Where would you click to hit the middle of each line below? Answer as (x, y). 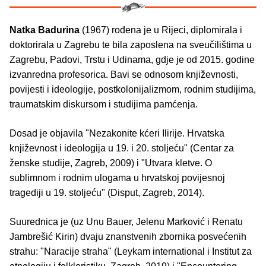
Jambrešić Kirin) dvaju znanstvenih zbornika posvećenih (128, 236)
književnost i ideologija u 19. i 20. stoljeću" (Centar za (122, 148)
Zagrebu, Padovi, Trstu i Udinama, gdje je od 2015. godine (132, 59)
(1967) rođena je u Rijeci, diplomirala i (161, 30)
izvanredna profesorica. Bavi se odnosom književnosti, (124, 74)
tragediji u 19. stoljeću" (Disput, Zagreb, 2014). (107, 192)
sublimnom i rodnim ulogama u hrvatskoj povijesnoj (117, 178)
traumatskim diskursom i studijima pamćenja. (104, 104)
